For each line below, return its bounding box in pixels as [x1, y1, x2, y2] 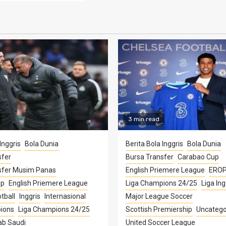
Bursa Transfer [126, 152, 174, 161]
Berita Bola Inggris [126, 139, 183, 148]
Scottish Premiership [126, 205, 192, 213]
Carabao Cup [178, 152, 219, 161]
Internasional [44, 192, 86, 200]
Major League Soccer [126, 192, 193, 200]
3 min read [128, 115, 159, 123]
